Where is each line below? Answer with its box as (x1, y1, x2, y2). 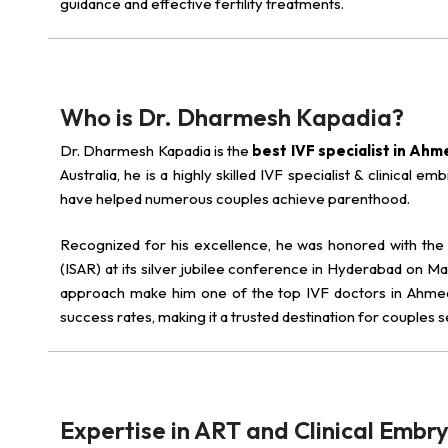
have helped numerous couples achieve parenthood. (60, 189, 410, 208)
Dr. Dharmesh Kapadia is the (60, 141, 253, 160)
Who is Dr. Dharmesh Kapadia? (60, 102, 404, 132)
